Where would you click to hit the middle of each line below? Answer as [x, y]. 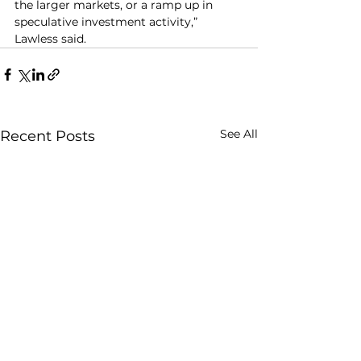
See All [239, 133]
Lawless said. [50, 38]
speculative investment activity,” [108, 21]
